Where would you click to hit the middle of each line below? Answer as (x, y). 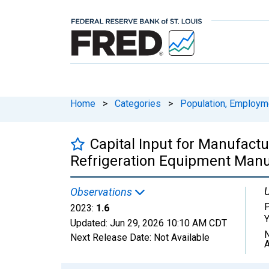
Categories (138, 103)
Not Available (182, 237)
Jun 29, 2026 (137, 223)
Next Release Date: (112, 237)
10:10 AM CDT (197, 223)
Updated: (90, 223)
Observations (102, 192)
